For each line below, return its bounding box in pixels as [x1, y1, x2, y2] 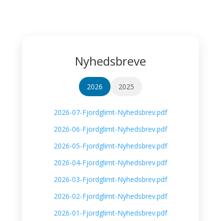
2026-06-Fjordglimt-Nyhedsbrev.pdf [53, 124, 167, 134]
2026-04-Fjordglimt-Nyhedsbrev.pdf [53, 158, 167, 167]
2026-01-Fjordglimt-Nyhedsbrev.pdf [53, 208, 167, 218]
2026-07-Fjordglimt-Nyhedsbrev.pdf [53, 108, 167, 117]
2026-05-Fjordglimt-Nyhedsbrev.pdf [53, 141, 167, 150]
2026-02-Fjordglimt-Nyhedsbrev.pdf [53, 191, 167, 201]
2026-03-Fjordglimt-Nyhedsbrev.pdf [53, 175, 167, 184]
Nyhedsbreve [74, 53, 146, 69]
